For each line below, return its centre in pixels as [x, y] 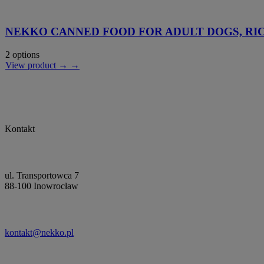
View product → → [42, 65]
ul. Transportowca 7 [42, 175]
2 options [22, 54]
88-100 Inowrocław [42, 186]
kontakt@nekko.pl [39, 232]
